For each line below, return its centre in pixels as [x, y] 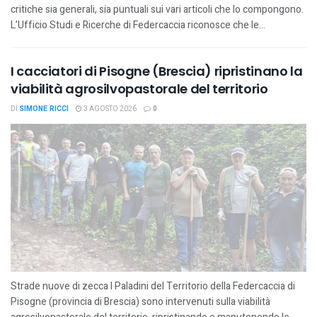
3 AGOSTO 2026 [109, 109]
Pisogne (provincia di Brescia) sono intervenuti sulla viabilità [140, 302]
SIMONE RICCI [44, 109]
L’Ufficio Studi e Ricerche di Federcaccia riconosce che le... [138, 25]
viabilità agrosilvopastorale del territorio [139, 89]
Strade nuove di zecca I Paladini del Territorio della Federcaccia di [153, 286]
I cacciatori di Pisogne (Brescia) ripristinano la [157, 71]
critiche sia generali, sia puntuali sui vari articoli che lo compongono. [157, 10]
